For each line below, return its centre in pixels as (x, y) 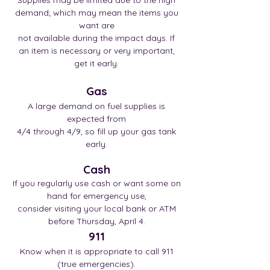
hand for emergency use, (96, 196)
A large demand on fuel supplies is (96, 106)
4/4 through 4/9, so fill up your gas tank (96, 131)
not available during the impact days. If (96, 38)
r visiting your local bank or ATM (112, 209)
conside (33, 209)
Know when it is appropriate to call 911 (96, 251)
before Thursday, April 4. (96, 221)
